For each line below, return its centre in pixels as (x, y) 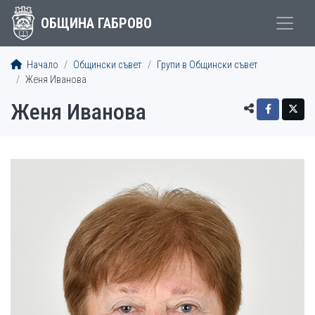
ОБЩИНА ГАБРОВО (96, 23)
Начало (41, 65)
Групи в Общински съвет (207, 65)
